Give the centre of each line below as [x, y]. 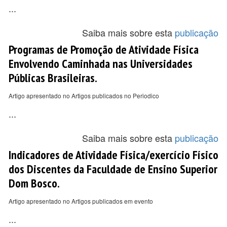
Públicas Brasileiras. [53, 78]
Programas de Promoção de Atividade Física [104, 49]
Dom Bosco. [34, 183]
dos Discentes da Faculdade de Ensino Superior [113, 169]
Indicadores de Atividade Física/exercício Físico [113, 155]
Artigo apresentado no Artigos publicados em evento [81, 201]
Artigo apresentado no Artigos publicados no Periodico [84, 96]
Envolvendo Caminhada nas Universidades [101, 63]
